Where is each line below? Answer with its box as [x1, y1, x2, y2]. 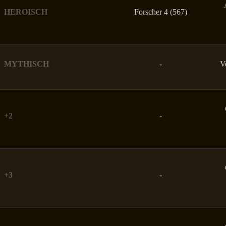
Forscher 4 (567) [134, 7, 187, 16]
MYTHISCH [4, 59, 49, 68]
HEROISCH [4, 7, 47, 16]
